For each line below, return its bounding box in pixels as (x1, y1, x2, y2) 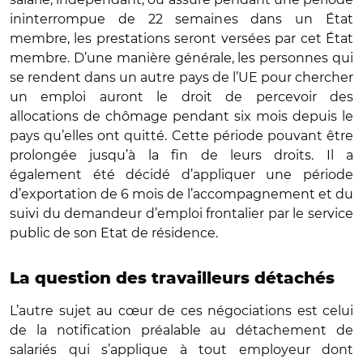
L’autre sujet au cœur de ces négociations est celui (10, 302, 353, 318)
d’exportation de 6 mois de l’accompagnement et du (10, 186, 353, 202)
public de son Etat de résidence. (10, 224, 218, 241)
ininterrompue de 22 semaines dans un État (10, 11, 353, 27)
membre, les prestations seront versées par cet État (10, 30, 353, 46)
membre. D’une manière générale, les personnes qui (10, 49, 353, 66)
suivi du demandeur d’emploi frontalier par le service (10, 205, 353, 221)
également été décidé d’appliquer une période (10, 166, 353, 182)
